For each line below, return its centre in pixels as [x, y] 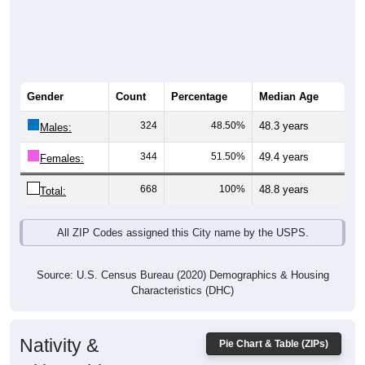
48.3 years [284, 126]
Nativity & [59, 346]
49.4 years [284, 157]
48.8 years [284, 190]
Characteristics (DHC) [182, 291]
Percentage [199, 97]
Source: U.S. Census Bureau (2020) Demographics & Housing [182, 275]
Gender [45, 97]
